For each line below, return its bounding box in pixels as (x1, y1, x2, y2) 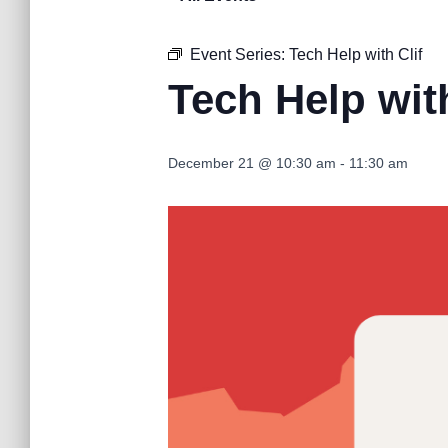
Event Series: (190, 45, 289, 63)
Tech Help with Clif (289, 45, 422, 63)
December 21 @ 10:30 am (168, 154, 336, 171)
